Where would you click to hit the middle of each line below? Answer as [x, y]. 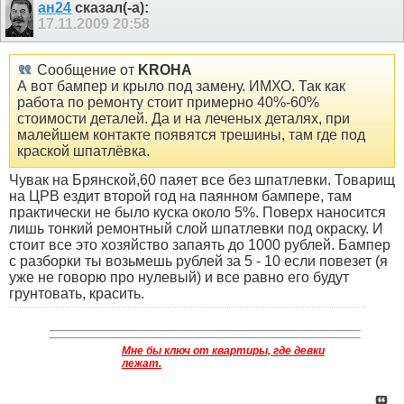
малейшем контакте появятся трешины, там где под [191, 135]
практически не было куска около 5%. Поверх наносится [197, 213]
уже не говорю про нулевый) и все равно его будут [179, 278]
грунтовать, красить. [77, 294]
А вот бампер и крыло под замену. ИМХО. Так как [181, 87]
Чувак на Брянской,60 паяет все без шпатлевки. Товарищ [202, 180]
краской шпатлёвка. [83, 151]
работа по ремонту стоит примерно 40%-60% [168, 103]
